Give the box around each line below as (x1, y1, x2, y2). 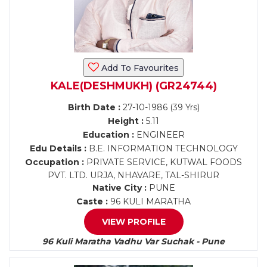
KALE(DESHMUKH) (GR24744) (50, 79, 217, 92)
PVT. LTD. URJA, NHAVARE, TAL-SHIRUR (48, 170, 219, 181)
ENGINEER (133, 129, 185, 140)
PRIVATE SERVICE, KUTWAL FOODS (84, 157, 242, 167)
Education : (82, 129, 134, 140)
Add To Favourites (99, 63, 179, 73)
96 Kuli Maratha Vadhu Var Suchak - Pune (42, 236, 225, 247)
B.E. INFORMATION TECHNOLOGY (86, 143, 238, 154)
